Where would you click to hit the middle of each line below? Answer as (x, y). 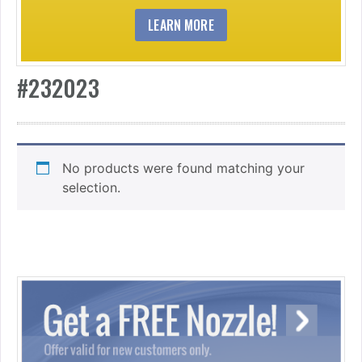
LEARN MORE (181, 25)
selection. (91, 187)
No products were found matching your (183, 168)
